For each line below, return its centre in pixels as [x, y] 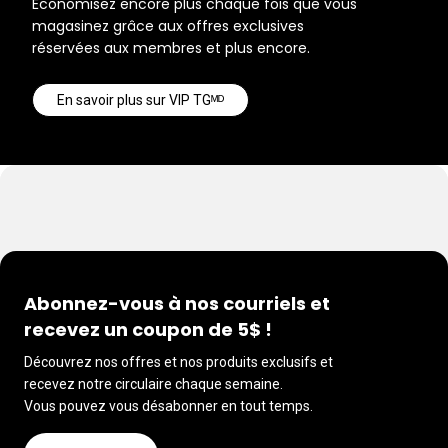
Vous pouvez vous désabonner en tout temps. [168, 406]
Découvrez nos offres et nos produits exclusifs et [178, 362]
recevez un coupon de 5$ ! [148, 329]
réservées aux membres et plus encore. [171, 48]
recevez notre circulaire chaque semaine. [153, 384]
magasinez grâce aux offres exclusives [168, 26]
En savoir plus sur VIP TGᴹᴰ [140, 100]
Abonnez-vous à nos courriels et [177, 303]
